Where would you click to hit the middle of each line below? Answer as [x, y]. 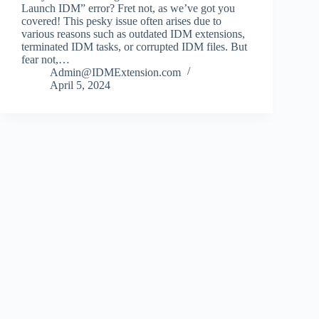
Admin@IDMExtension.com [115, 72]
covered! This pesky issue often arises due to [121, 21]
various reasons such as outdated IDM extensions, [133, 33]
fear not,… [46, 59]
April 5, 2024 [80, 85]
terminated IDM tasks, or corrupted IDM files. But [134, 46]
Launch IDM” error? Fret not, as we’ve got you [128, 8]
